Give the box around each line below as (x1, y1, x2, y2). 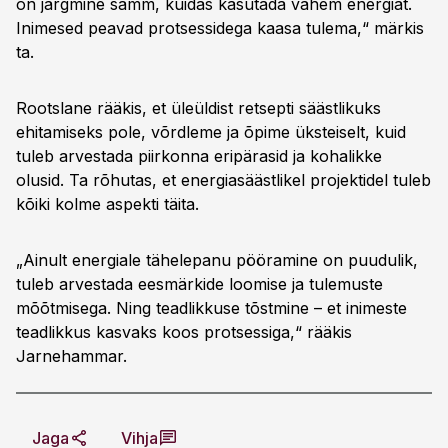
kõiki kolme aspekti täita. (16, 194, 199, 214)
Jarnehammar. (16, 346, 127, 366)
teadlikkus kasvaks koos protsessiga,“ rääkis (16, 322, 352, 342)
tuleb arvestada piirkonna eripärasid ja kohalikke (16, 146, 382, 166)
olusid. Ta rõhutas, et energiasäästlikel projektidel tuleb (16, 170, 431, 190)
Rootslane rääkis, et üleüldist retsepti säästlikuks (16, 98, 381, 118)
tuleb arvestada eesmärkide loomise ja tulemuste (16, 274, 383, 294)
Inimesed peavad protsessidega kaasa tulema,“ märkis (16, 18, 424, 38)
